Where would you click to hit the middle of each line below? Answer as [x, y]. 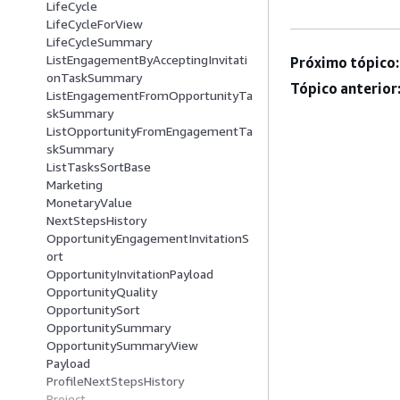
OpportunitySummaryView [122, 346]
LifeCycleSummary [99, 42]
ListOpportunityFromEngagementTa [150, 131]
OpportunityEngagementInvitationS [148, 238]
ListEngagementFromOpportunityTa [150, 96]
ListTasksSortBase [99, 167]
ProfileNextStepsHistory [115, 381]
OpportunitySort [93, 310]
